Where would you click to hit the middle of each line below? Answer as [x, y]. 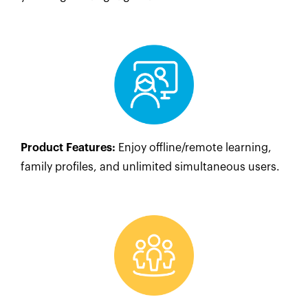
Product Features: [68, 148]
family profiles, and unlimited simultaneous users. [150, 167]
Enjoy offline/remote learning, [194, 148]
